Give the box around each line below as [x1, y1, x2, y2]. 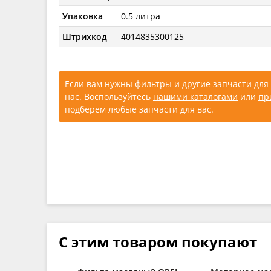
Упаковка [62, 10, 103, 22]
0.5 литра [121, 10, 161, 22]
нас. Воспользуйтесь [65, 90, 153, 102]
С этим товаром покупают [59, 231, 257, 252]
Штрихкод [62, 30, 108, 42]
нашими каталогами [153, 90, 238, 102]
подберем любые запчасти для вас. [65, 103, 214, 115]
